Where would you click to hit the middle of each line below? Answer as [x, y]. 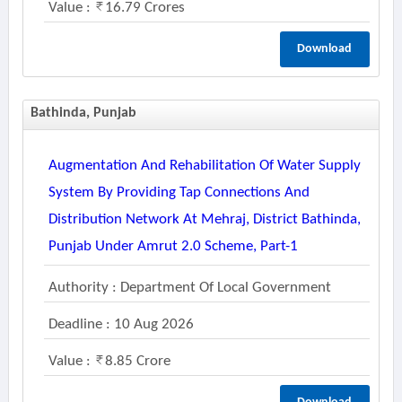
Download [325, 49]
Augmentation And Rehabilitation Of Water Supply [204, 166]
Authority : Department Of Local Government [189, 288]
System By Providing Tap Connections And [179, 192]
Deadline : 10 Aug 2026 [121, 324]
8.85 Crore [137, 361]
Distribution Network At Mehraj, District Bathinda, [204, 219]
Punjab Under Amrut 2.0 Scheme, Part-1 [173, 246]
